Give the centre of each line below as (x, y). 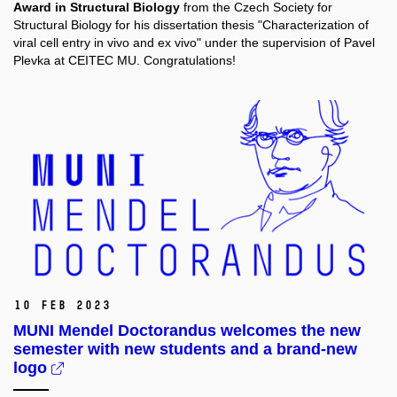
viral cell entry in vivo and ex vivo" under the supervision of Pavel (194, 43)
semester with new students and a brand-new (185, 349)
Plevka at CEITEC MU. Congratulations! (125, 61)
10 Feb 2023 (62, 305)
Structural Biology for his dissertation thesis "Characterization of (191, 25)
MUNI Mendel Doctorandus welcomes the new (187, 330)
